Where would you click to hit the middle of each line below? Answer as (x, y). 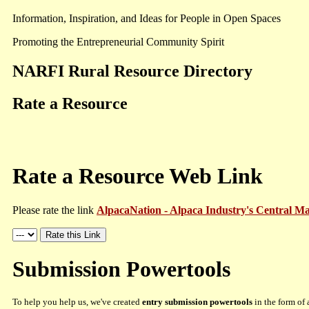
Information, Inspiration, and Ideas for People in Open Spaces (147, 18)
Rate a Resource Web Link (138, 176)
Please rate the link (54, 210)
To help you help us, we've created (77, 302)
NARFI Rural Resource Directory (132, 71)
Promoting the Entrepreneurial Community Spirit (118, 42)
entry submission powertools (197, 302)
